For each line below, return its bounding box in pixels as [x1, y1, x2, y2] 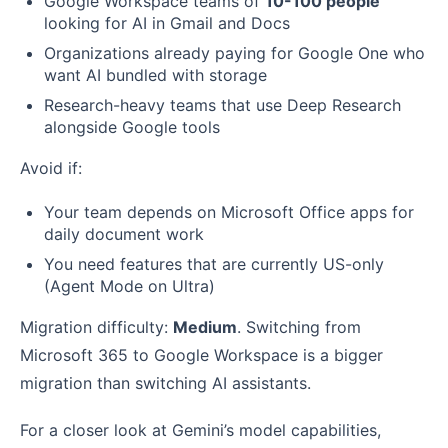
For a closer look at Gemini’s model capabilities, [20, 419, 381, 440]
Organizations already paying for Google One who [44, 42, 425, 63]
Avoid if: [20, 157, 82, 178]
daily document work [44, 223, 204, 244]
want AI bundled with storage [44, 64, 267, 85]
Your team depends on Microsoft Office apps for [44, 201, 414, 222]
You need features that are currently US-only [44, 253, 384, 274]
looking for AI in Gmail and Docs [44, 12, 290, 33]
